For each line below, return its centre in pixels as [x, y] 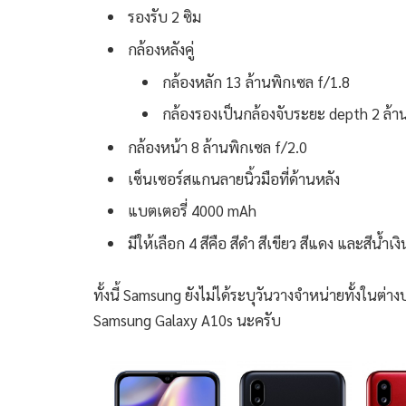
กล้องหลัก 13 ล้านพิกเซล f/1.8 [256, 82]
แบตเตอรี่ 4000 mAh [192, 211]
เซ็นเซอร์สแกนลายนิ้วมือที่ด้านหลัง [234, 178]
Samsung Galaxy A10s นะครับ [187, 320]
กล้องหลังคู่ [161, 48]
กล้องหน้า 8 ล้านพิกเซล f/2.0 [217, 146]
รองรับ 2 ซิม [164, 17]
